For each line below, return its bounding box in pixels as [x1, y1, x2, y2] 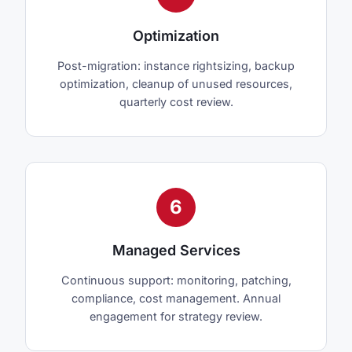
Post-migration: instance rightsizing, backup [57, 59, 295, 73]
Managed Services [112, 242, 240, 259]
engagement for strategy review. [90, 310, 262, 324]
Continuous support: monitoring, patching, [60, 273, 291, 288]
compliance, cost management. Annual [71, 291, 280, 306]
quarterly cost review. [119, 95, 233, 109]
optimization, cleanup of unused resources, [60, 77, 292, 91]
